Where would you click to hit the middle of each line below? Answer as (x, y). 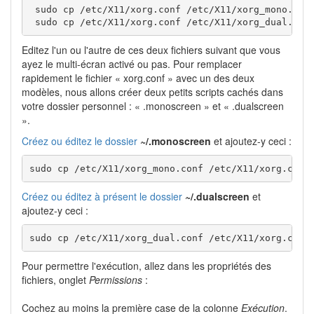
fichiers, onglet (55, 280)
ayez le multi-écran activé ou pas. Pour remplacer (132, 64)
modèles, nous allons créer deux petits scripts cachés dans (152, 92)
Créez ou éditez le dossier (80, 141)
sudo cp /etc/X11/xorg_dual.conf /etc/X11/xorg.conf (169, 238)
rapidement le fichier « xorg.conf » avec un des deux (138, 78)
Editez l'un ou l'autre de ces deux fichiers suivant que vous (151, 50)
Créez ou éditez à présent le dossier (102, 197)
